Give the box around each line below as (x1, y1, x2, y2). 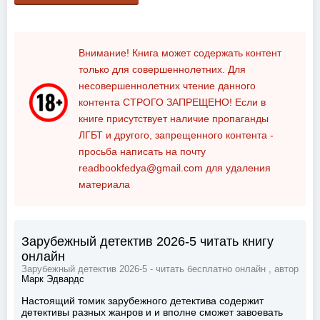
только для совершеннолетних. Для (79, 64, 246, 76)
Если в (232, 96, 266, 109)
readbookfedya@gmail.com (79, 162, 203, 174)
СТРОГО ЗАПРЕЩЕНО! (123, 96, 232, 109)
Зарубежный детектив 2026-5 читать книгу (21, 234, 274, 249)
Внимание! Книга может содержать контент (79, 47, 281, 59)
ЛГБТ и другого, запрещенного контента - (79, 129, 274, 141)
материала (79, 179, 130, 191)
